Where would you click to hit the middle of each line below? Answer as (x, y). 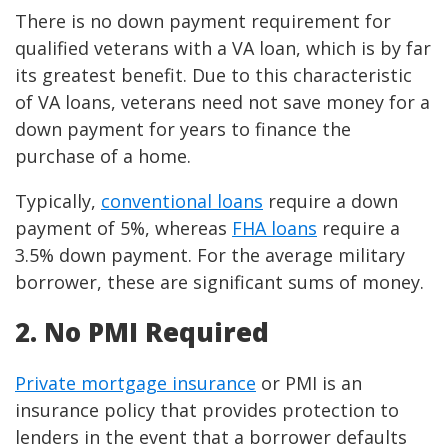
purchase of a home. (105, 156)
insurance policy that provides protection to (207, 410)
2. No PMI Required (142, 332)
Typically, (58, 201)
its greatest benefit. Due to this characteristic (213, 75)
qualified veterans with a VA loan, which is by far (223, 48)
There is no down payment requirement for (203, 21)
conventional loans (182, 201)
